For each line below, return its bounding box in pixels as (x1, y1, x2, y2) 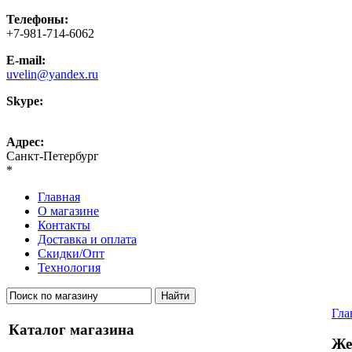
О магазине (38, 204, 99, 218)
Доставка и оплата (38, 233, 137, 246)
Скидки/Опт (38, 247, 104, 260)
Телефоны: (6, 13, 68, 26)
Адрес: (6, 135, 44, 148)
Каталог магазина (9, 321, 134, 338)
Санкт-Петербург (6, 149, 99, 163)
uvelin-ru (6, 108, 51, 122)
